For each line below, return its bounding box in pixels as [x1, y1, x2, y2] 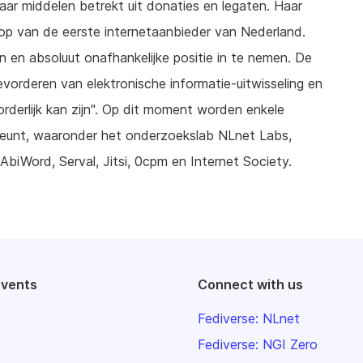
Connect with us [198, 275, 303, 293]
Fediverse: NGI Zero [198, 335, 318, 352]
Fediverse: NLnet [198, 310, 300, 327]
